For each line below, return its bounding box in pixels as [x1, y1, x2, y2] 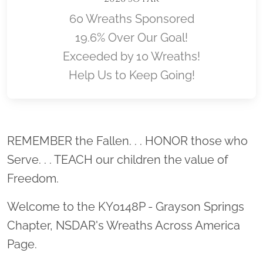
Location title [131, 126, 219, 144]
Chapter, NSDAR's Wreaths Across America [7, 218, 240, 232]
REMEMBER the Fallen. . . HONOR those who [7, 133, 248, 148]
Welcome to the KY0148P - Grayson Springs [7, 199, 244, 214]
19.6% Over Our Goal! [75, 30, 188, 45]
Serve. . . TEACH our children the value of [7, 152, 228, 167]
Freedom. [7, 171, 59, 186]
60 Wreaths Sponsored [69, 11, 194, 26]
